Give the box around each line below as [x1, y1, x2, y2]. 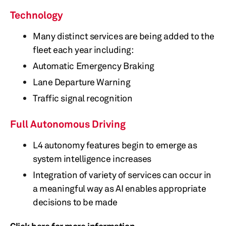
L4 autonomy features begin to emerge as [33, 139, 197, 150]
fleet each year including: [33, 44, 134, 55]
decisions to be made [33, 196, 118, 207]
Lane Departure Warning [33, 76, 131, 87]
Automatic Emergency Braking [33, 60, 154, 71]
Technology [10, 9, 63, 21]
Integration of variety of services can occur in [33, 169, 211, 180]
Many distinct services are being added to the [33, 30, 214, 41]
